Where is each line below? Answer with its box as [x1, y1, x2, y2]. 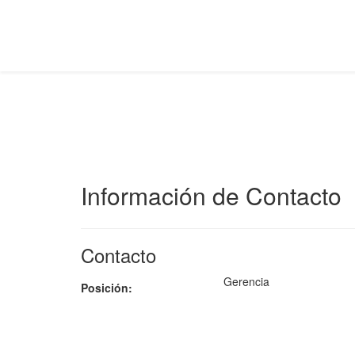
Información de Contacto [81, 178, 342, 212]
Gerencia [223, 273, 269, 289]
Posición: [81, 280, 132, 296]
